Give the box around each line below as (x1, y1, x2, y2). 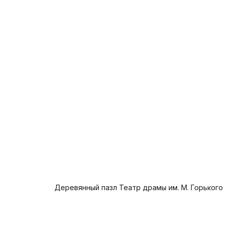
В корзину (62, 8, 92, 16)
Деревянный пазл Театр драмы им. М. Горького (54, 183, 223, 192)
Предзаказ (54, 199, 92, 208)
